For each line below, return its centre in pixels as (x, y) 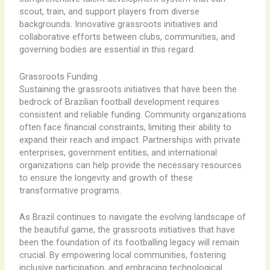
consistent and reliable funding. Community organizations (133, 114)
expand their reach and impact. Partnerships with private (130, 140)
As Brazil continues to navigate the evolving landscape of (132, 217)
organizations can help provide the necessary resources (130, 165)
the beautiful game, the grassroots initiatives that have (127, 230)
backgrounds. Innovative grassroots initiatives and (118, 24)
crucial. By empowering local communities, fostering (122, 255)
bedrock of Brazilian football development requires (119, 102)
